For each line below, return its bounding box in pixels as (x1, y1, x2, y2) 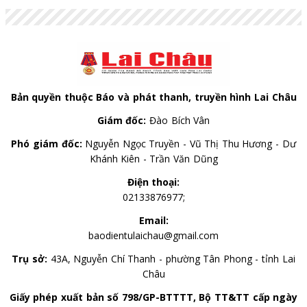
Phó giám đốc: (11, 136, 82, 150)
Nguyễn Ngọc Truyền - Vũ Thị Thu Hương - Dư (85, 136, 296, 150)
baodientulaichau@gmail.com (88, 228, 219, 242)
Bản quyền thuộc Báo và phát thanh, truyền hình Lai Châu (10, 90, 297, 103)
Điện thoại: (127, 175, 180, 188)
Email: (138, 213, 169, 227)
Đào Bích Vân (149, 113, 210, 127)
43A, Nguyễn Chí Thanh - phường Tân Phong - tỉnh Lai (50, 251, 295, 265)
